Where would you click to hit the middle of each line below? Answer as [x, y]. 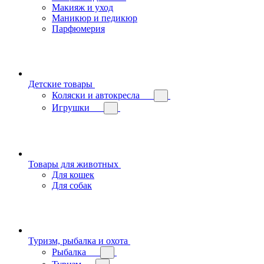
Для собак [72, 185]
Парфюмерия [78, 29]
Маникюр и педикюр [95, 18]
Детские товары [60, 84]
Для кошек [73, 175]
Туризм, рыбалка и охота [78, 241]
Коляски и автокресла [96, 95]
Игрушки [71, 108]
